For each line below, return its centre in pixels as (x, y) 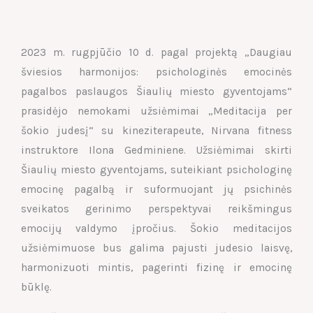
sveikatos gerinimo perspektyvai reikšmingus (156, 209)
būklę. (36, 287)
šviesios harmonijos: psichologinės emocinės (156, 72)
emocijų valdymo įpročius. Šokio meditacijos (156, 228)
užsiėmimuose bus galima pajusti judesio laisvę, (156, 248)
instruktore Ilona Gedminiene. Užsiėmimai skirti (156, 150)
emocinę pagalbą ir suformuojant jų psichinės (156, 189)
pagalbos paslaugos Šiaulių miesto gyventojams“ (156, 91)
